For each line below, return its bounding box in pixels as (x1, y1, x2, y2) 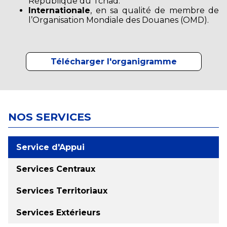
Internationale (28, 6, 90, 15)
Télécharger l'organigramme (50, 57, 177, 66)
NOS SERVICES (8, 110, 91, 123)
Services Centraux (16, 164, 95, 174)
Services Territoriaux (16, 185, 107, 196)
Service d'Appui (16, 142, 85, 152)
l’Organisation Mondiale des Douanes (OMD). (28, 15, 209, 25)
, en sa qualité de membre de (90, 6, 219, 15)
